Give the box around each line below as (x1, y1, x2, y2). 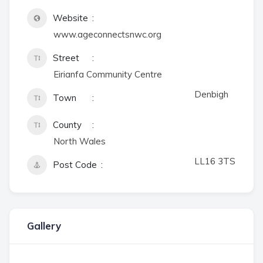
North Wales (53, 136, 106, 147)
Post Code (53, 159, 97, 170)
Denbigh (194, 89, 228, 100)
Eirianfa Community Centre (53, 69, 162, 80)
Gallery (27, 220, 61, 232)
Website (53, 12, 88, 23)
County (53, 119, 82, 130)
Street (53, 52, 79, 63)
